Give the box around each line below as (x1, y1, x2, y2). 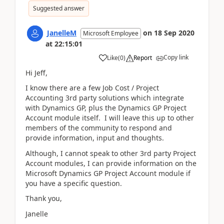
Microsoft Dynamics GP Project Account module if (25, 168, 190, 178)
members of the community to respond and (25, 123, 172, 132)
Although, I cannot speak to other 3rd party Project (25, 148, 196, 158)
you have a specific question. (25, 178, 126, 188)
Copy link (163, 52, 188, 61)
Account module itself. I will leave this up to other (25, 113, 194, 122)
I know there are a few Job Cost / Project (25, 83, 159, 92)
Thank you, (25, 193, 62, 203)
